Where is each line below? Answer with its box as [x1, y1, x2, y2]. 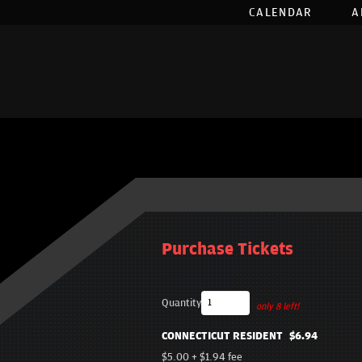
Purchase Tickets [161, 240, 293, 259]
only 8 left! [255, 301, 299, 313]
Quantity [161, 297, 201, 310]
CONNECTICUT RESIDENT [161, 330, 283, 343]
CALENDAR [249, 6, 312, 19]
